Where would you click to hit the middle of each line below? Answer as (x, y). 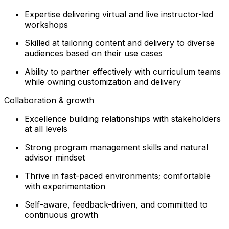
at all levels (46, 129)
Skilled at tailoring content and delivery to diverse (120, 43)
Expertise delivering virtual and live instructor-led (119, 14)
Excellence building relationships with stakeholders (123, 118)
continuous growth (61, 214)
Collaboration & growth (49, 100)
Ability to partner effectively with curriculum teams (123, 71)
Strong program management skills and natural (116, 147)
